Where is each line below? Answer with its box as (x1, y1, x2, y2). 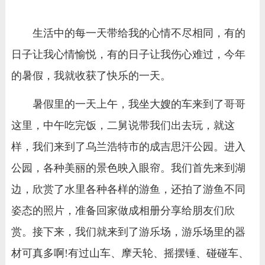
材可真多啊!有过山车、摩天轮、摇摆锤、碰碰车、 (11, 247, 249, 260)
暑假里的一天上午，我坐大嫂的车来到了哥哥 (32, 98, 245, 111)
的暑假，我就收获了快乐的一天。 (11, 69, 171, 82)
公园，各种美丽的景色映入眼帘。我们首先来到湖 (11, 162, 245, 174)
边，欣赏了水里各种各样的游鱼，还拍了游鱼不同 (11, 183, 245, 196)
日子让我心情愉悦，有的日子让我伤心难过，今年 (11, 48, 245, 60)
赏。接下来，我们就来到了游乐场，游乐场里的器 (11, 226, 245, 238)
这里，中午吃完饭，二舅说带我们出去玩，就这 (11, 119, 235, 132)
